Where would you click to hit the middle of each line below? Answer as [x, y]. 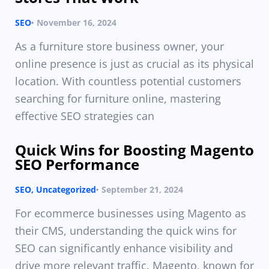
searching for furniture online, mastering [118, 98]
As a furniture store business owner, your [119, 46]
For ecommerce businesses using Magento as [131, 213]
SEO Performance [77, 164]
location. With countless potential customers [128, 81]
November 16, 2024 [77, 23]
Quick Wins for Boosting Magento [134, 150]
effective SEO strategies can [85, 116]
